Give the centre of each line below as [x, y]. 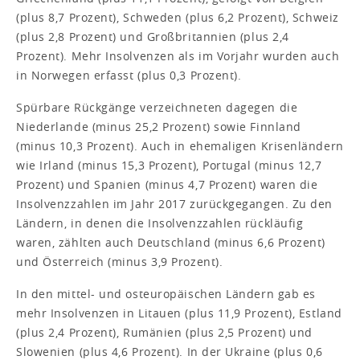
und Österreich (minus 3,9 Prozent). [120, 261]
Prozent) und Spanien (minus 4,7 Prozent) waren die [167, 184]
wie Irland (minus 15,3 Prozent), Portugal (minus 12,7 [169, 165]
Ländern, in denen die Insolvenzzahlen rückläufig [160, 223]
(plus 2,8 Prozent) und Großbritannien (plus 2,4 [153, 36]
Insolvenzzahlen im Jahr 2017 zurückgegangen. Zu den [175, 203]
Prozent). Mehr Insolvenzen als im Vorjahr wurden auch [178, 55]
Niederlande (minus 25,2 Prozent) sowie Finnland [159, 126]
